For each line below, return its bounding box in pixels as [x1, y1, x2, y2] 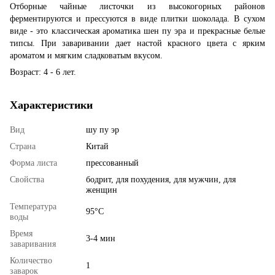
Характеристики [10, 98, 93, 111]
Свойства [10, 174, 44, 184]
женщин [86, 185, 117, 195]
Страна [10, 141, 36, 151]
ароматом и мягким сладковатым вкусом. [10, 50, 165, 60]
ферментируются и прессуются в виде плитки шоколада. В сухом [10, 14, 265, 23]
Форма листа [10, 158, 57, 168]
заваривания [10, 239, 56, 249]
